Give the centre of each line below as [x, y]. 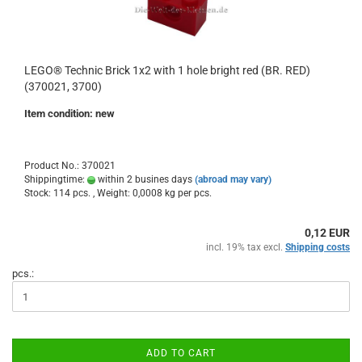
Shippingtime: [56, 179]
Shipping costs [318, 247]
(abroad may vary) [233, 179]
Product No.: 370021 [70, 166]
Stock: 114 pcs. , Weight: [78, 193]
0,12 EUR [327, 233]
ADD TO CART [181, 353]
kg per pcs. [187, 193]
